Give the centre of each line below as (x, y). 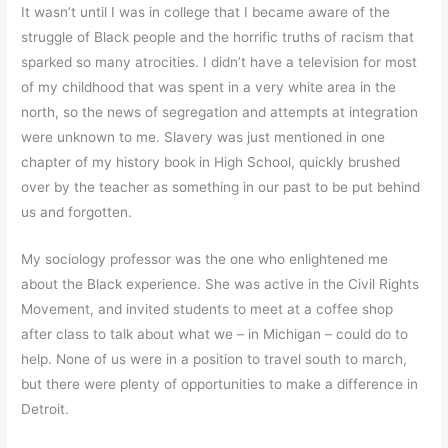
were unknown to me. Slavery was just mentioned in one (203, 136)
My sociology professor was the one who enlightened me (205, 258)
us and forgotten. (77, 211)
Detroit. (45, 408)
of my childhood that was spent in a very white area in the (209, 86)
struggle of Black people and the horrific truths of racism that (218, 36)
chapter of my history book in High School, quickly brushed (211, 161)
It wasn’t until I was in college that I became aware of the (206, 11)
